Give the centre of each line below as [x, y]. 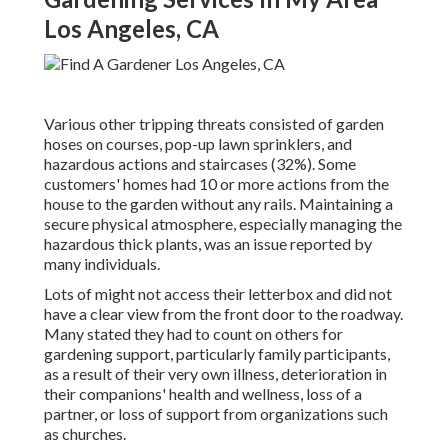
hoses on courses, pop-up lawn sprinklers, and [198, 144]
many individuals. [102, 264]
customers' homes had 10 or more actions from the [216, 184]
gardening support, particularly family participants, [217, 354]
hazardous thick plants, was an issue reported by [208, 244]
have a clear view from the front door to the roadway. [223, 314]
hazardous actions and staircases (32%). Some [200, 164]
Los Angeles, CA [131, 29]
